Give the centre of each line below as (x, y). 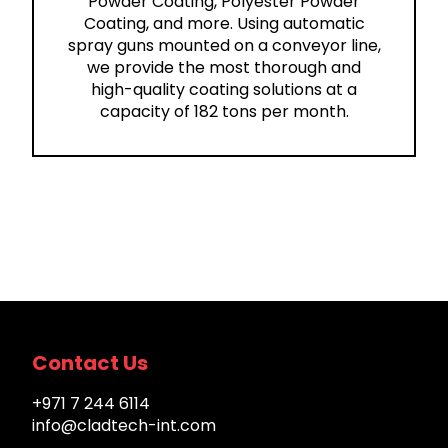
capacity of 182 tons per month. (224, 112)
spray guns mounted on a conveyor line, (224, 46)
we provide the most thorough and (224, 68)
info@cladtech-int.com (124, 426)
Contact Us (90, 363)
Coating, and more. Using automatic (224, 24)
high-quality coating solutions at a (224, 90)
